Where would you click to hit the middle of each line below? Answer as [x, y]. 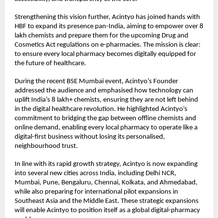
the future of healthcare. [50, 63]
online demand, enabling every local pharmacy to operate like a [106, 127]
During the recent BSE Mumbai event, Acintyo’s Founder [96, 81]
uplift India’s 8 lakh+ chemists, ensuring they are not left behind [106, 100]
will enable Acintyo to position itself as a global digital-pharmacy [107, 210]
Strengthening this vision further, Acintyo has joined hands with [107, 17]
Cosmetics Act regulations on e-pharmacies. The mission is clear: [108, 45]
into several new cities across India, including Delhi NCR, [95, 173]
